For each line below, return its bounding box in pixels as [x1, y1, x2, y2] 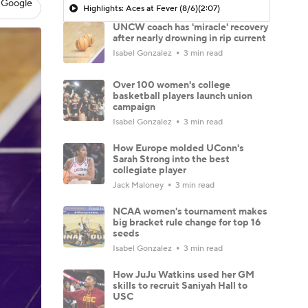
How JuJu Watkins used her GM [113, 268, 254, 281]
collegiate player [113, 164, 186, 177]
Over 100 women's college [113, 78, 230, 91]
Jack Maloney [113, 179, 166, 190]
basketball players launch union [113, 89, 252, 102]
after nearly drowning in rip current [113, 32, 266, 45]
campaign [113, 100, 155, 113]
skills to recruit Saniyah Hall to [113, 279, 247, 292]
